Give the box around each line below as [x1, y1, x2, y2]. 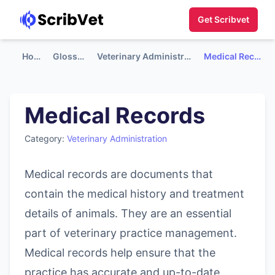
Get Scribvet [198, 14, 249, 25]
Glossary [77, 51, 85, 61]
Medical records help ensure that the [25, 246, 215, 259]
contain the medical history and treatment [25, 187, 244, 200]
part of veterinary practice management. [25, 227, 237, 239]
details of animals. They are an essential [25, 207, 231, 220]
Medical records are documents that [25, 168, 213, 180]
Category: [25, 133, 67, 144]
